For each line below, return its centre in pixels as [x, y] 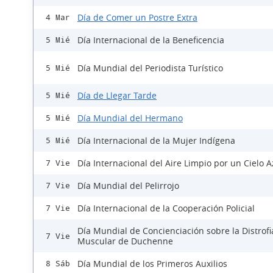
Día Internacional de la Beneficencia [151, 40]
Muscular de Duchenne [125, 241]
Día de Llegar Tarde [117, 96]
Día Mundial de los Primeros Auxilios [152, 264]
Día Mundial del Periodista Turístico [150, 68]
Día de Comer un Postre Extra [137, 18]
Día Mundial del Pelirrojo [128, 186]
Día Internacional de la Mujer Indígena [156, 141]
